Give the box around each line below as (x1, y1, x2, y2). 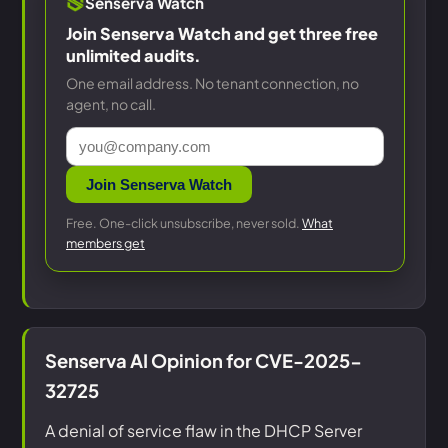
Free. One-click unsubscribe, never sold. (66, 215, 302, 231)
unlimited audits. (66, 45, 201, 66)
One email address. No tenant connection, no (66, 74, 359, 92)
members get (66, 235, 145, 251)
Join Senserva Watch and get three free (66, 23, 378, 44)
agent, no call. (66, 95, 156, 113)
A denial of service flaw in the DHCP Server (45, 420, 362, 441)
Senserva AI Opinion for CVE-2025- (45, 349, 362, 372)
